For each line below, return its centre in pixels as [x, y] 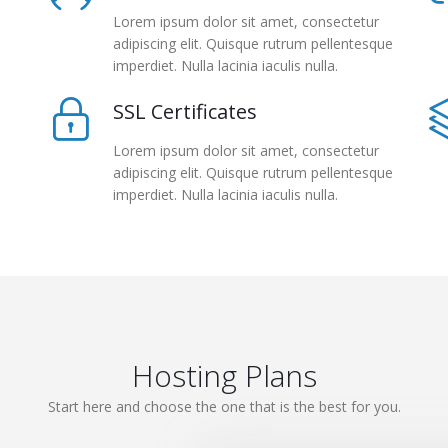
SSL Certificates [185, 111]
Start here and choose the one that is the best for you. [224, 406]
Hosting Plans [224, 375]
